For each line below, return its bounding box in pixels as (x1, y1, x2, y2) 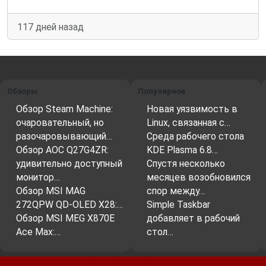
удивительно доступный (16, 158, 122, 170)
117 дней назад (17, 21, 84, 33)
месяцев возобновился (147, 172, 251, 183)
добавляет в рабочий (147, 213, 240, 224)
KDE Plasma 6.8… (147, 144, 218, 156)
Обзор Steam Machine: (16, 103, 113, 115)
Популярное (138, 87, 185, 96)
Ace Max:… (16, 226, 61, 238)
